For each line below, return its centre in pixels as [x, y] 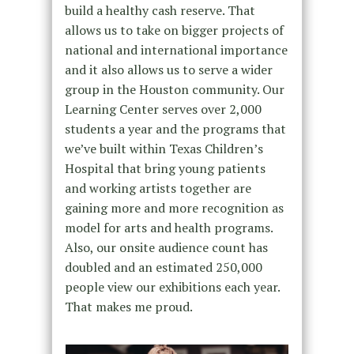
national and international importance [176, 49]
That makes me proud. [128, 306]
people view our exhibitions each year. [172, 286]
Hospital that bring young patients [165, 168]
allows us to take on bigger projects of [174, 30]
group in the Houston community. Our [174, 89]
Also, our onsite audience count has [166, 247]
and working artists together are [158, 188]
